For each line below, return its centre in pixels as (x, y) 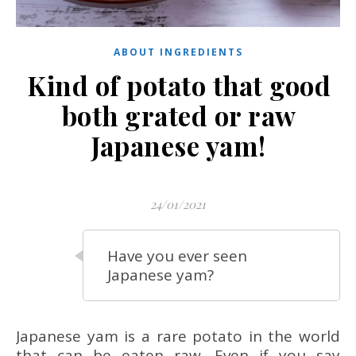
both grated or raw (179, 115)
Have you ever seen (177, 256)
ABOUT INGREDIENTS (178, 52)
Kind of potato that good (179, 85)
